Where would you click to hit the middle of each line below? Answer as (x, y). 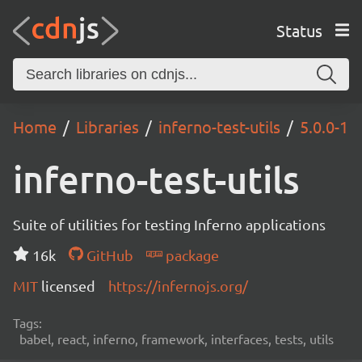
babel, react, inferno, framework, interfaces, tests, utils (177, 339)
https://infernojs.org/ (178, 286)
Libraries (107, 126)
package (190, 255)
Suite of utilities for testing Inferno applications (169, 224)
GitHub (108, 255)
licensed (68, 286)
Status (299, 30)
